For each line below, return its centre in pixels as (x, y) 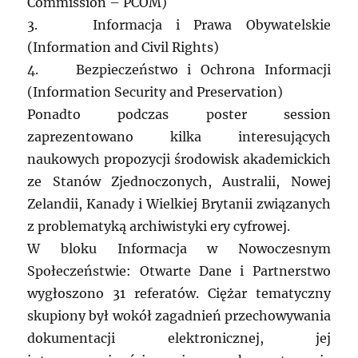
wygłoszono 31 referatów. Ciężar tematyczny (179, 294)
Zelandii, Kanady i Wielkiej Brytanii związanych (179, 204)
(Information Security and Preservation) (155, 92)
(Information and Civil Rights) (123, 48)
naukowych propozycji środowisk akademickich (179, 159)
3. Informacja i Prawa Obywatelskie (179, 25)
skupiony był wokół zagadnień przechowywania (179, 316)
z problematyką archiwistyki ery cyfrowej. (159, 227)
